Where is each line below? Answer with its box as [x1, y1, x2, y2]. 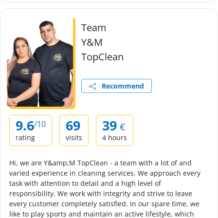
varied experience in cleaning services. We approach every [9, 168, 200, 178]
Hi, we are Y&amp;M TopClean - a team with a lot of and [9, 158, 192, 167]
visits [66, 133, 82, 142]
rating [16, 133, 35, 142]
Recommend [96, 81, 144, 91]
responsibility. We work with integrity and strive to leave [9, 189, 192, 198]
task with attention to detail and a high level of [9, 179, 161, 188]
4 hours [102, 133, 127, 142]
